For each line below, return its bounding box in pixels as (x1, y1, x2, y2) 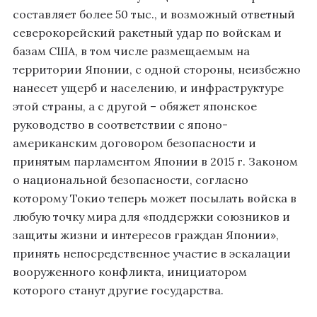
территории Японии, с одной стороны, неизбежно (13, 62, 301, 77)
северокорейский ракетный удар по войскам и (13, 25, 282, 40)
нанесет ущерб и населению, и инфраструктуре (13, 81, 284, 96)
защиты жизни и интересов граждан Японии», (13, 228, 279, 243)
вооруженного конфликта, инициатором (13, 265, 247, 279)
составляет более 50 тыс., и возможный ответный (13, 7, 295, 22)
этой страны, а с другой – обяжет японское (13, 99, 257, 114)
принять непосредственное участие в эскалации (13, 246, 291, 261)
